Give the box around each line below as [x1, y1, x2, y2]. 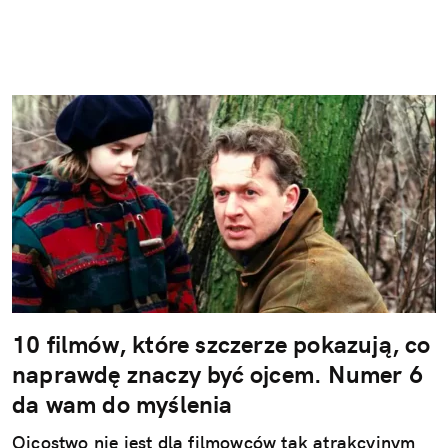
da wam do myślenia [12, 388, 233, 419]
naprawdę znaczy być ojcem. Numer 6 [12, 358, 423, 389]
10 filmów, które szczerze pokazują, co [12, 328, 431, 359]
